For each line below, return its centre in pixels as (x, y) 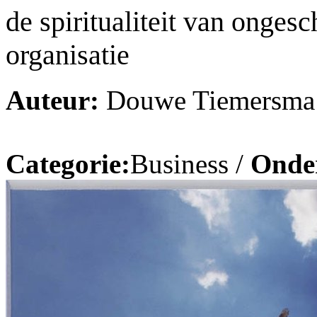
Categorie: (68, 164)
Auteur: (52, 100)
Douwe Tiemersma (207, 100)
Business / (190, 164)
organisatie (68, 54)
